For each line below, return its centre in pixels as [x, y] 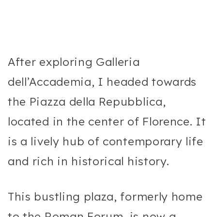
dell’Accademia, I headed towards [102, 81]
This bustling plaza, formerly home [105, 196]
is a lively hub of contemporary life [106, 141]
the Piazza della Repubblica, [87, 101]
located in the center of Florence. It [107, 121]
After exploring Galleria [74, 62]
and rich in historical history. [90, 161]
